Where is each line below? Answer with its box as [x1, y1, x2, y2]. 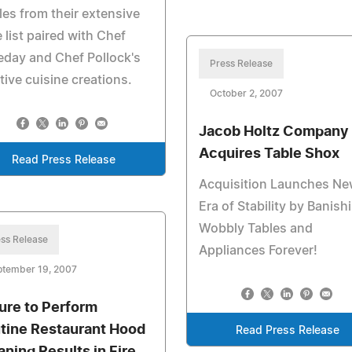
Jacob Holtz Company [198, 125, 349, 139]
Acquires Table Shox [198, 147, 339, 161]
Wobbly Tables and [198, 222, 313, 235]
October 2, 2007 [209, 89, 283, 98]
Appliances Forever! [198, 244, 317, 257]
